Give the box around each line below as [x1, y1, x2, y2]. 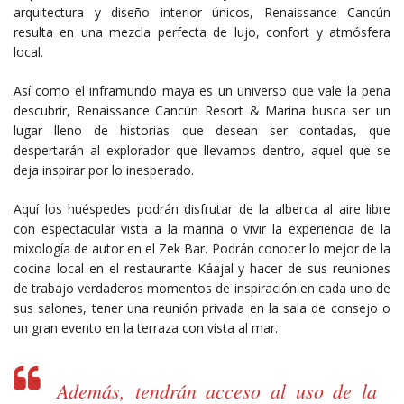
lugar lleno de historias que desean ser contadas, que [14, 121, 390, 139]
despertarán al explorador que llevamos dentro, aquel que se [14, 141, 390, 159]
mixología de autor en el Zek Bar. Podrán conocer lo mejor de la [14, 239, 390, 257]
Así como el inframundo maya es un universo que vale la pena [14, 81, 390, 99]
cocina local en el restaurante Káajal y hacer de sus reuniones [14, 259, 390, 277]
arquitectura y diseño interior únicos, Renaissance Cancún [14, 3, 390, 21]
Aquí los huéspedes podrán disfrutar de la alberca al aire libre [14, 199, 390, 217]
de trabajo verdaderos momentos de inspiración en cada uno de [14, 279, 390, 297]
